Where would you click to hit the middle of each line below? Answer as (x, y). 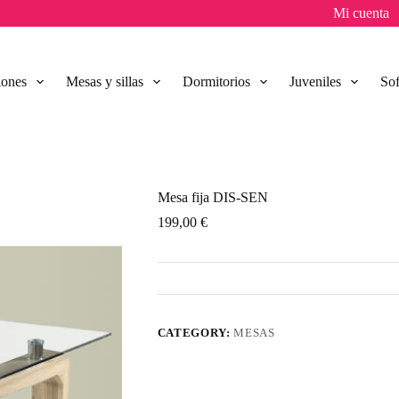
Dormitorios (216, 81)
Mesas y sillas (104, 81)
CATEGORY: (195, 333)
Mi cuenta (361, 13)
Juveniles (316, 81)
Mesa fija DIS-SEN (212, 197)
